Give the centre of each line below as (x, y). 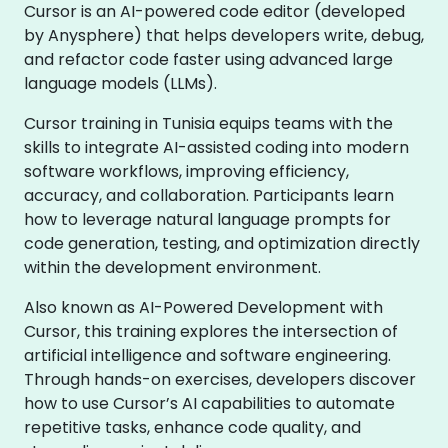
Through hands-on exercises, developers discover (220, 379)
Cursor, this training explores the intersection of (211, 331)
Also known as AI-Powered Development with (203, 307)
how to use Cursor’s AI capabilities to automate (209, 403)
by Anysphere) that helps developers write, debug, (224, 35)
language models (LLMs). (120, 83)
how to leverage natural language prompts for (207, 219)
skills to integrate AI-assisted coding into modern (216, 147)
